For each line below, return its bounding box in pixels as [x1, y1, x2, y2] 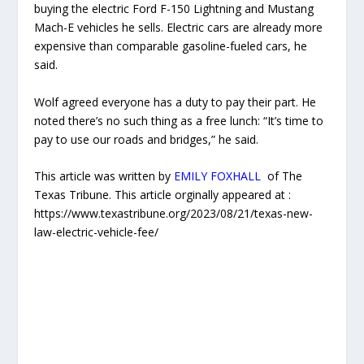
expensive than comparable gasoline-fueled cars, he [34, 38, 308, 54]
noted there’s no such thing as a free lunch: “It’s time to [34, 112, 324, 128]
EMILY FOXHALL [174, 168, 262, 184]
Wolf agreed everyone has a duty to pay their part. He [34, 93, 317, 110]
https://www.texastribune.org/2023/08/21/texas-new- [34, 206, 314, 222]
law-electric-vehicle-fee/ [34, 224, 159, 240]
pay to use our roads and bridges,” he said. [34, 131, 259, 147]
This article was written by [34, 168, 175, 184]
